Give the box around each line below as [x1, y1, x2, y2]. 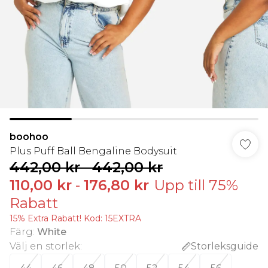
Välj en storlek [10, 240, 80, 252]
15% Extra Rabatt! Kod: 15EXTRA [10, 213, 141, 224]
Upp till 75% [154, 176, 238, 194]
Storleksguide [191, 240, 258, 252]
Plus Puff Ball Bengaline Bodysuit [10, 145, 177, 157]
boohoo [10, 131, 48, 142]
